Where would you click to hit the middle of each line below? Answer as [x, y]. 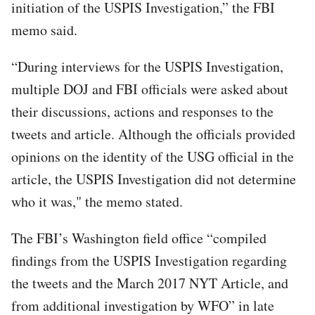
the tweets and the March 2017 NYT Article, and [150, 283]
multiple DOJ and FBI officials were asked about [150, 89]
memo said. [44, 30]
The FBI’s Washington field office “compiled [139, 238]
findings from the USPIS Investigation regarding [149, 260]
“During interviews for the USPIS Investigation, [147, 66]
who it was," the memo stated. [97, 201]
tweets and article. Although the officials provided [153, 134]
